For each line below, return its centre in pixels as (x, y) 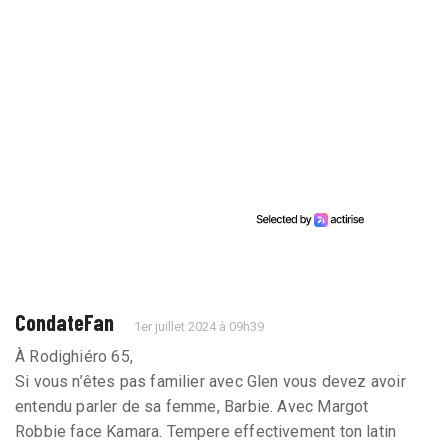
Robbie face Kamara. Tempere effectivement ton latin (206, 432)
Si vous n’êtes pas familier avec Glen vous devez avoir (210, 382)
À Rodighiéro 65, (74, 357)
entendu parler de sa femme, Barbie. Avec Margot (192, 407)
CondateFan (64, 322)
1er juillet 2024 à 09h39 (199, 327)
